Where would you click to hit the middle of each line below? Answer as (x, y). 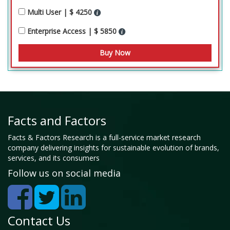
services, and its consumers (54, 158)
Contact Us (39, 220)
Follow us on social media (64, 173)
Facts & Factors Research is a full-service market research (104, 137)
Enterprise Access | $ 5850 (73, 31)
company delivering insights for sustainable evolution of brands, (113, 147)
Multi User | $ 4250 (61, 12)
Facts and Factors (57, 120)
